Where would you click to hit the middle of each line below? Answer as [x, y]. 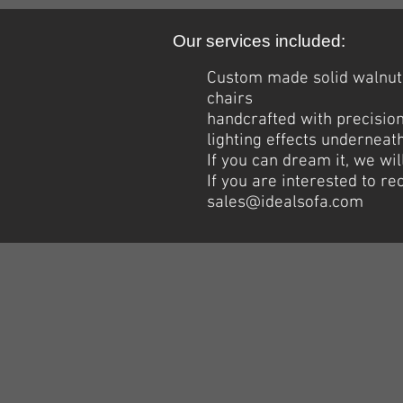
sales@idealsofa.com [285, 203]
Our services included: [259, 41]
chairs [230, 99]
